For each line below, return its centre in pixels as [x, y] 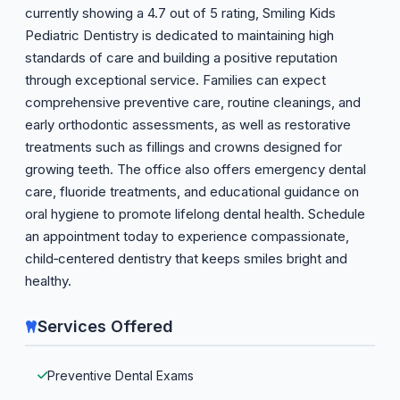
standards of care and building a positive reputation [181, 58]
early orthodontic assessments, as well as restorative [188, 125]
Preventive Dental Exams [121, 375]
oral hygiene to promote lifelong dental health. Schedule [195, 214]
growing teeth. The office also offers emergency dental [196, 169]
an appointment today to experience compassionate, [187, 236]
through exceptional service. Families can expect [175, 80]
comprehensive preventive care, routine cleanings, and [193, 102]
